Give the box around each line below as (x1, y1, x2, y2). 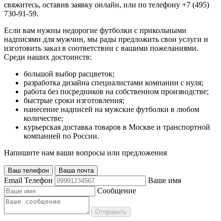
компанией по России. (24, 131, 99, 140)
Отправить (95, 208, 127, 216)
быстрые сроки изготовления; (24, 96, 124, 105)
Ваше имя (148, 176, 181, 184)
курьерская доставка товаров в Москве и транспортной (24, 122, 210, 131)
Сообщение (97, 186, 136, 195)
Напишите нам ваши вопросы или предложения (4, 148, 167, 157)
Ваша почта (59, 166, 94, 174)
